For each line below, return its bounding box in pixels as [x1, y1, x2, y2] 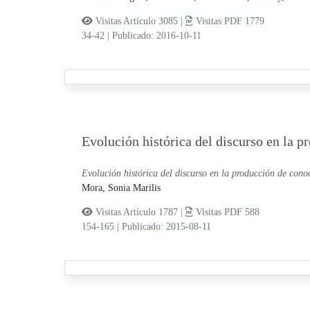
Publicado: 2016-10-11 [111, 30, 201, 42]
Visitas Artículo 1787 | [92, 207, 185, 218]
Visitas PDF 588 [192, 207, 259, 218]
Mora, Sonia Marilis [81, 183, 161, 194]
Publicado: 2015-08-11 [121, 221, 211, 232]
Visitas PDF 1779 [192, 16, 264, 27]
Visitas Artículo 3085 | [92, 16, 185, 27]
